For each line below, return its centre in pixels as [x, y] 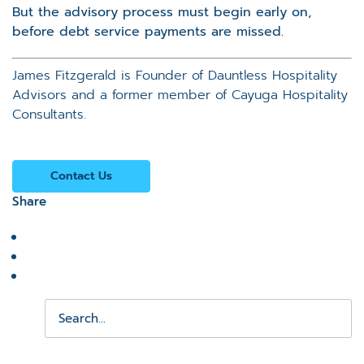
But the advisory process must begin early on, [162, 12]
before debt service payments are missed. [148, 31]
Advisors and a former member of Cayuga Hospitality [180, 95]
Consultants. [49, 114]
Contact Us [81, 175]
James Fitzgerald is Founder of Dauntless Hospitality [175, 75]
